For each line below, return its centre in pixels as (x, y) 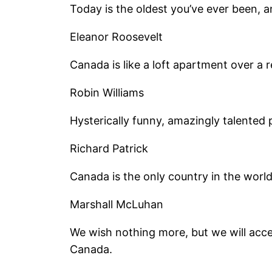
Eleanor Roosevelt (117, 37)
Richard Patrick (109, 149)
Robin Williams (107, 93)
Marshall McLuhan (117, 205)
